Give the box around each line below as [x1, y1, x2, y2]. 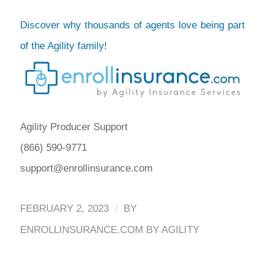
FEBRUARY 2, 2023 [20, 202, 109, 214]
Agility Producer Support [20, 121, 128, 133]
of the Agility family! [20, 40, 110, 51]
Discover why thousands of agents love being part [20, 19, 245, 31]
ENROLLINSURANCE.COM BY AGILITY [20, 224, 199, 235]
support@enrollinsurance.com [20, 163, 153, 174]
